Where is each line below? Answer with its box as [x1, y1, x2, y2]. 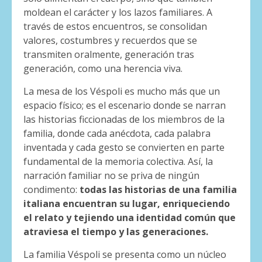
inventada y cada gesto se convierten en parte [23, 140, 225, 154]
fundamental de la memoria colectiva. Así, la [23, 154, 213, 168]
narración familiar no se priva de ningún [23, 168, 199, 182]
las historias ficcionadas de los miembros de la [23, 112, 225, 126]
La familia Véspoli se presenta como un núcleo [23, 247, 226, 261]
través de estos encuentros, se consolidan [23, 19, 207, 33]
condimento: [23, 182, 77, 196]
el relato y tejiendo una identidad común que [23, 211, 236, 224]
